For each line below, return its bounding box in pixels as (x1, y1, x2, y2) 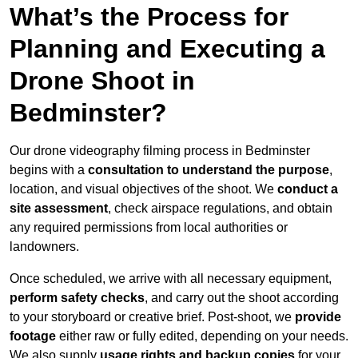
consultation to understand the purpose (88, 163, 329, 177)
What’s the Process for (10, 2, 288, 32)
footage (10, 329, 59, 344)
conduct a (277, 182, 338, 197)
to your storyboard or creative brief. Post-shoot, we (10, 310, 295, 324)
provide (295, 310, 341, 324)
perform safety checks (10, 291, 145, 305)
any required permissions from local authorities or (10, 221, 288, 235)
